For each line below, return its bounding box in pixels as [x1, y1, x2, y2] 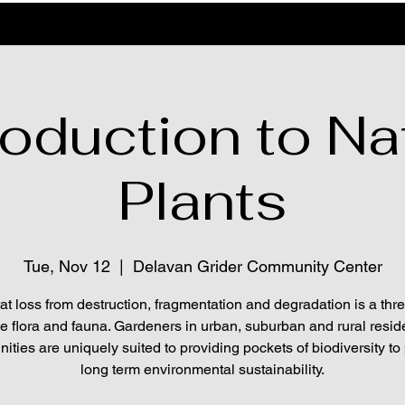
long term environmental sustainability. [80, 361, 325, 379]
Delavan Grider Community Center [132, 257, 382, 277]
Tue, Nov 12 [23, 257, 110, 277]
